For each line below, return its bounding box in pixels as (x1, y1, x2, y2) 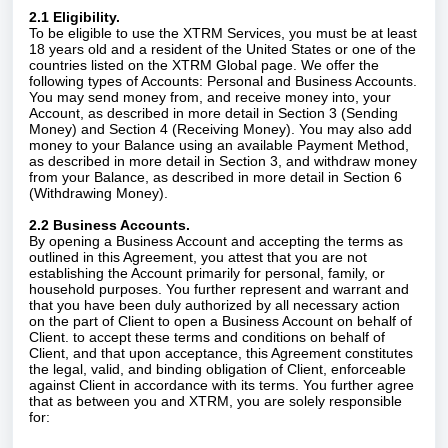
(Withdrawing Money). (29, 185, 168, 201)
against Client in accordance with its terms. (29, 377, 299, 393)
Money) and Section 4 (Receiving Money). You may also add (29, 121, 412, 137)
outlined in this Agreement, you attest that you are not (29, 249, 367, 265)
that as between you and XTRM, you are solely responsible (29, 393, 402, 409)
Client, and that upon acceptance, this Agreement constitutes (29, 345, 413, 361)
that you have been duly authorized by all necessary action (29, 297, 400, 313)
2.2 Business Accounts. (29, 217, 198, 233)
